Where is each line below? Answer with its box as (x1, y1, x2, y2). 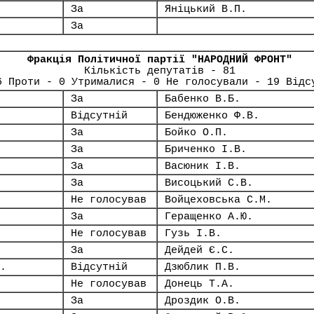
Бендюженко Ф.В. (165, 110, 259, 121)
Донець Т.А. (165, 278, 234, 289)
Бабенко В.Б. (165, 93, 240, 104)
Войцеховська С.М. (165, 194, 272, 205)
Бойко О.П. (165, 127, 228, 138)
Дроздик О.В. (165, 295, 240, 306)
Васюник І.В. (165, 161, 240, 172)
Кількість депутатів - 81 (83, 65, 235, 76)
